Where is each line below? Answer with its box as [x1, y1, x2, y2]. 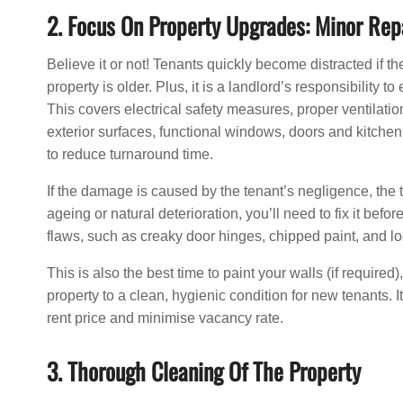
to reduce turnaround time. [47, 147, 213, 163]
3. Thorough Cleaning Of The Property [47, 354, 361, 390]
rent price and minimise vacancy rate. [47, 310, 283, 327]
